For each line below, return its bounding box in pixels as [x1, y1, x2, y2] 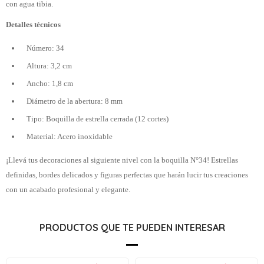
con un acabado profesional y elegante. [6, 185, 130, 194]
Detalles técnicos [6, 20, 61, 29]
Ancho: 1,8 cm [27, 79, 73, 88]
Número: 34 [27, 44, 64, 52]
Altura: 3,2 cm [27, 61, 72, 70]
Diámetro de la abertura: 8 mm [27, 97, 123, 105]
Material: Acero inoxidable [27, 132, 113, 141]
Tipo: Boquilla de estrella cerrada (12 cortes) [27, 114, 169, 123]
